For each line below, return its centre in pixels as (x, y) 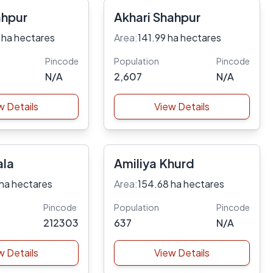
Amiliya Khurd (154, 163)
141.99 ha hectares (179, 37)
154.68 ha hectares (181, 184)
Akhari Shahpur (157, 17)
